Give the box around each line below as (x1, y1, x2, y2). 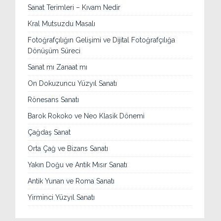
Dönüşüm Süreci (28, 47, 81, 55)
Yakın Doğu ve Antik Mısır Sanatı (28, 161, 128, 169)
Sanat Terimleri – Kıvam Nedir (28, 3, 121, 12)
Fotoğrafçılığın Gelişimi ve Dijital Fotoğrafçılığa (28, 36, 176, 44)
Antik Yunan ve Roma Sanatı (28, 177, 115, 185)
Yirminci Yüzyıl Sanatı (28, 193, 95, 202)
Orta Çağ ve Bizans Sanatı (28, 145, 109, 153)
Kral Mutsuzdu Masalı (28, 20, 96, 28)
